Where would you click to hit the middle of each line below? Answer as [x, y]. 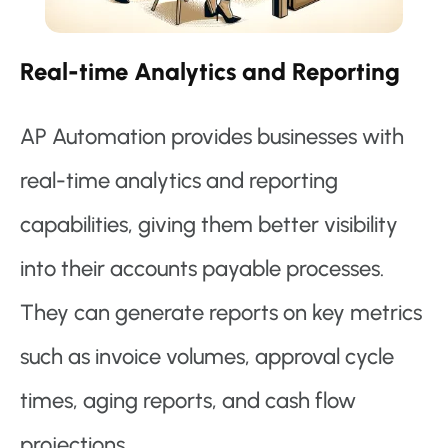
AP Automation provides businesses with [212, 137]
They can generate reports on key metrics [221, 313]
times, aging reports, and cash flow [188, 401]
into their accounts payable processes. [202, 269]
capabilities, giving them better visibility [209, 225]
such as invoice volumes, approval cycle [207, 357]
